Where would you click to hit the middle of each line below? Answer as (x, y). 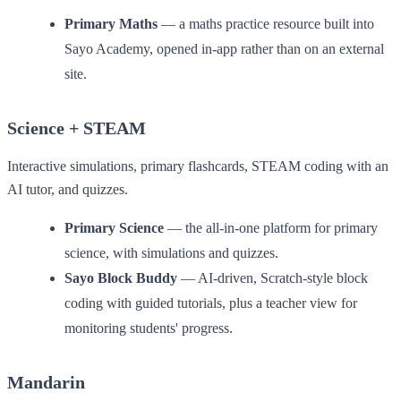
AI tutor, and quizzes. (68, 189)
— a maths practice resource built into (266, 23)
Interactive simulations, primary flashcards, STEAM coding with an (198, 166)
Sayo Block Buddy (121, 277)
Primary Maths (111, 23)
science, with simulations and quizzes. (171, 252)
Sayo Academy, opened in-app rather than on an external (224, 48)
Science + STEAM (77, 128)
